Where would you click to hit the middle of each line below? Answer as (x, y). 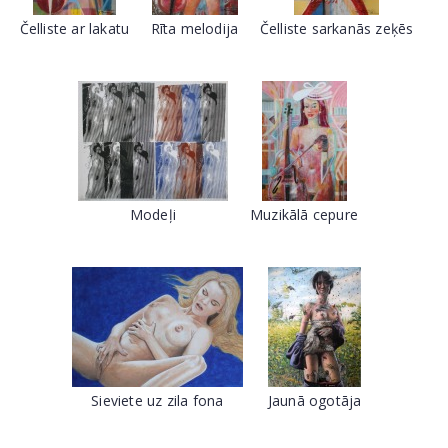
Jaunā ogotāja (314, 400)
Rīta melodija (194, 28)
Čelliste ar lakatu (74, 28)
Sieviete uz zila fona (157, 400)
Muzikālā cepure (304, 214)
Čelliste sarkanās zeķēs (336, 28)
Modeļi (152, 214)
